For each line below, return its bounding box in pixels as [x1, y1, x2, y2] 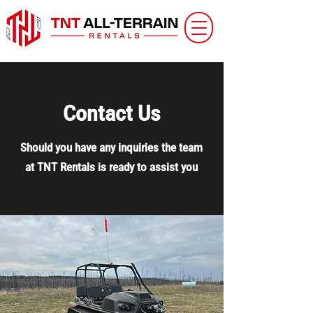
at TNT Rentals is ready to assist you [25, 161, 198, 174]
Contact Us [63, 101, 161, 126]
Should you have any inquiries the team [20, 141, 203, 154]
